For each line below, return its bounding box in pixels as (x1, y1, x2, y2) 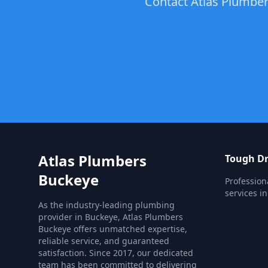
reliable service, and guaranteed (38, 235, 169, 246)
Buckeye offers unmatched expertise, (38, 223, 187, 234)
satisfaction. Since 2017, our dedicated (38, 247, 193, 258)
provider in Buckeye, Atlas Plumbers (38, 211, 183, 223)
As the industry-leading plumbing (38, 199, 175, 211)
